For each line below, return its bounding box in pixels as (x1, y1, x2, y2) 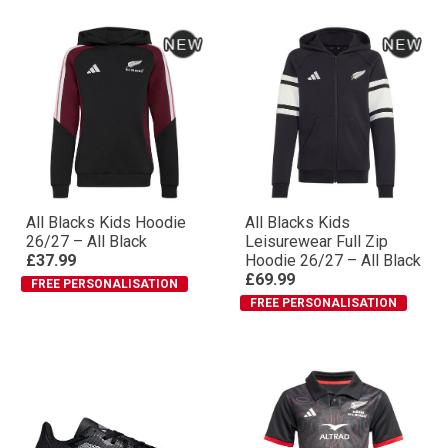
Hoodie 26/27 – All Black (245, 281, 421, 300)
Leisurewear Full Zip (245, 262, 388, 281)
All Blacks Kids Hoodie (26, 243, 186, 262)
